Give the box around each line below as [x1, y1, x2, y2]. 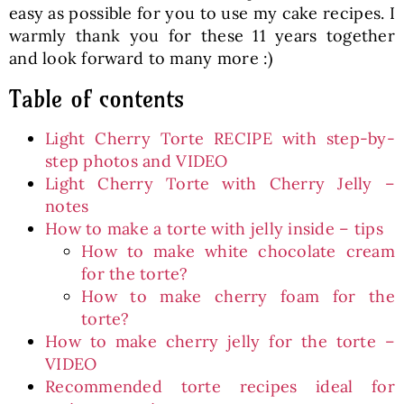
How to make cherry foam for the [80, 286, 396, 307]
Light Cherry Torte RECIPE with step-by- [44, 128, 396, 149]
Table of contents [8, 84, 184, 114]
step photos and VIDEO [44, 151, 228, 171]
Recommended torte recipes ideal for [44, 376, 396, 397]
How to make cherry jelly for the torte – [44, 331, 396, 352]
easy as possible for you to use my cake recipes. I [8, 3, 396, 23]
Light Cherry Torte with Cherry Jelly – [44, 173, 396, 194]
